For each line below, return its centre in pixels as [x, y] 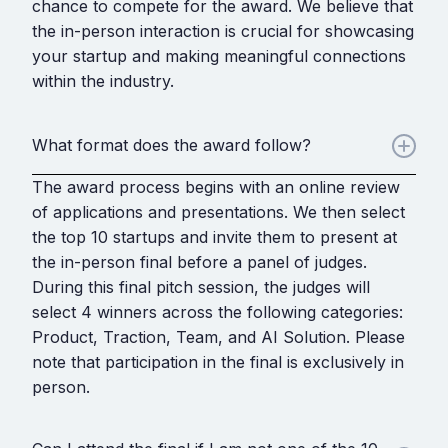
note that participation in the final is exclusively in [218, 361]
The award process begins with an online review [216, 186]
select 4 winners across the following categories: [217, 311]
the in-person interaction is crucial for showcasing [223, 30]
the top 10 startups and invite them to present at [214, 236]
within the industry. [103, 80]
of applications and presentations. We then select [218, 211]
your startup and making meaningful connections [219, 55]
